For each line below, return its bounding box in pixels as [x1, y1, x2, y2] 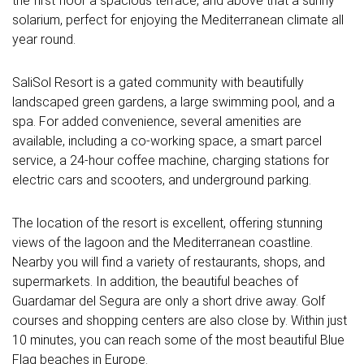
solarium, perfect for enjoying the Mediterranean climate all [12, 12, 344, 28]
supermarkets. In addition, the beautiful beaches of [12, 273, 298, 289]
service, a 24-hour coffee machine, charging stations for [12, 153, 329, 169]
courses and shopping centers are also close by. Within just [12, 312, 347, 328]
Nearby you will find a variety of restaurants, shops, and [12, 253, 325, 270]
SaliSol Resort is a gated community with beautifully [12, 75, 304, 91]
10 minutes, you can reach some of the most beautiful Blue [12, 331, 344, 348]
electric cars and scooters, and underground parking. [12, 172, 311, 188]
